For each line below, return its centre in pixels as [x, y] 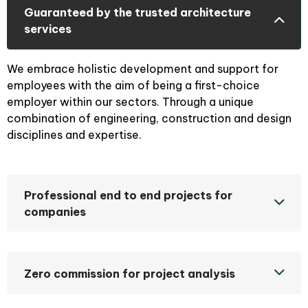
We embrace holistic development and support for [143, 68]
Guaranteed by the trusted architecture [137, 13]
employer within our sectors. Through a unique [130, 101]
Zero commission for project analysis [130, 273]
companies [55, 211]
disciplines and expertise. [74, 134]
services [48, 29]
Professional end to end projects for [128, 195]
